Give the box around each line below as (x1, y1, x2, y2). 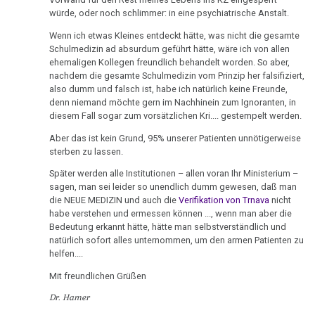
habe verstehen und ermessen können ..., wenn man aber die (49, 208, 292, 219)
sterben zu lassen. (49, 146, 124, 157)
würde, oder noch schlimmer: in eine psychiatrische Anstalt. (49, 7, 290, 18)
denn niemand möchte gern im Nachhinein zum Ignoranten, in (49, 96, 297, 108)
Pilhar (6, 247, 35, 261)
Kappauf (6, 134, 49, 148)
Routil (6, 281, 36, 295)
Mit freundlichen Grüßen (49, 271, 147, 282)
